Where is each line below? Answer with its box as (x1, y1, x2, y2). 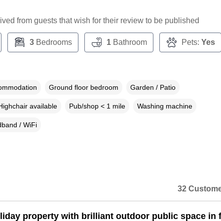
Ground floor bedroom (48, 83, 118, 92)
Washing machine (137, 102, 192, 110)
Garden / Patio (130, 83, 176, 92)
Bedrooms (34, 38, 72, 47)
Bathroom (110, 38, 147, 47)
